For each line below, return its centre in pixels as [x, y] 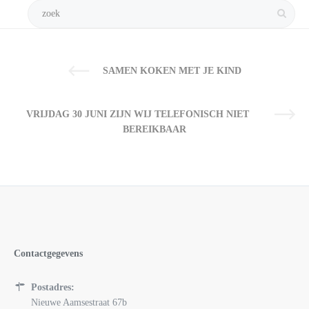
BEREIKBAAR [154, 129]
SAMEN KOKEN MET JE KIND [172, 70]
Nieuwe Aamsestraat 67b [79, 302]
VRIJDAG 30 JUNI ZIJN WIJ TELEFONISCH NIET [137, 114]
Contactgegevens [48, 253]
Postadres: [53, 287]
